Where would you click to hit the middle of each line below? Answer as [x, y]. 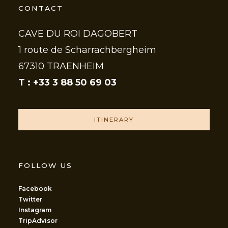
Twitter [30, 199]
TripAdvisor [38, 220]
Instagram [35, 210]
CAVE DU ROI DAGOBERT [78, 34]
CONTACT [41, 8]
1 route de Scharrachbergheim [87, 50]
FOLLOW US [45, 166]
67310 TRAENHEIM [61, 66]
